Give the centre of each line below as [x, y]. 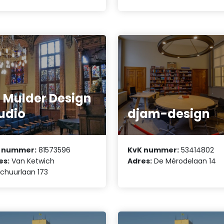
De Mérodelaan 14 [184, 161]
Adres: [140, 161]
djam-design [169, 113]
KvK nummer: [153, 150]
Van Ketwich [32, 161]
